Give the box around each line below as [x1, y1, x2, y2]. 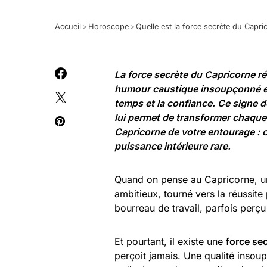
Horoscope [88, 22, 129, 31]
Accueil [55, 22, 81, 31]
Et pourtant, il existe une [114, 235, 226, 247]
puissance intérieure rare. [114, 140, 231, 152]
